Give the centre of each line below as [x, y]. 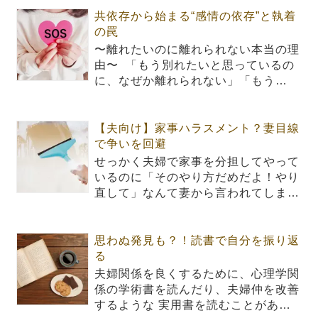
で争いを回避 [131, 144]
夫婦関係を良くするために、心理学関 [197, 274]
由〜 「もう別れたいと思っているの [195, 65]
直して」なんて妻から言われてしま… [197, 193]
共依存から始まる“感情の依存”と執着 [196, 16]
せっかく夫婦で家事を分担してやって [197, 162]
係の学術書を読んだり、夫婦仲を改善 [197, 290]
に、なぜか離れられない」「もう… [191, 81]
